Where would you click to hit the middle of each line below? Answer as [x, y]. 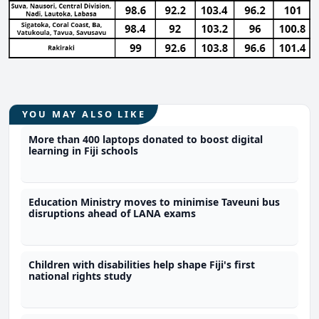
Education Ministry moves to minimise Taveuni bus [155, 202]
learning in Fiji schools [84, 151]
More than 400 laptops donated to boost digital [146, 140]
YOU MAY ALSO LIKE [84, 114]
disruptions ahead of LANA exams [113, 214]
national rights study [80, 276]
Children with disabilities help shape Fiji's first [142, 265]
